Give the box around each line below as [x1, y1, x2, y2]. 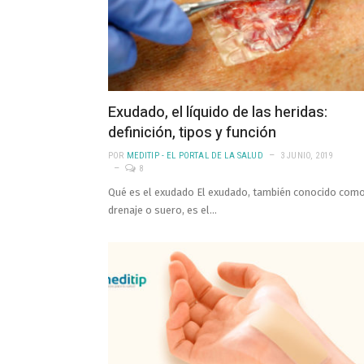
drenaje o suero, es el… [108, 204, 217, 217]
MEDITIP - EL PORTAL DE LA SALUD [126, 150, 263, 162]
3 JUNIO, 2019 [279, 150, 333, 162]
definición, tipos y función [108, 122, 276, 145]
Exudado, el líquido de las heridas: [108, 102, 327, 124]
